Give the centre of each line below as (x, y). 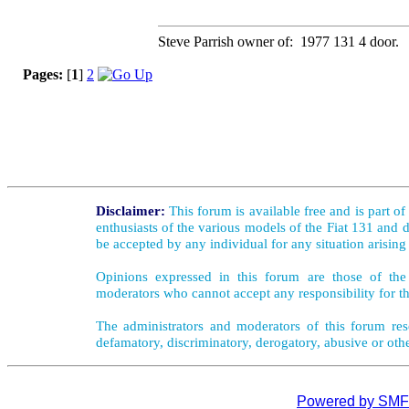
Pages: (43, 74)
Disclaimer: (130, 210)
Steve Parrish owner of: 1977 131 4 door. (278, 42)
